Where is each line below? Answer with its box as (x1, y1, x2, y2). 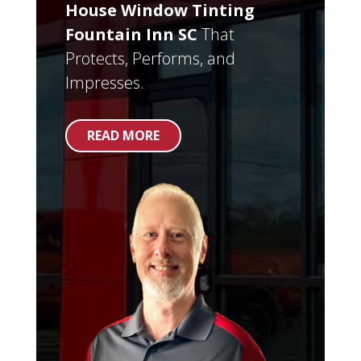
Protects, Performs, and (64, 48, 235, 69)
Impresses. (64, 72, 144, 93)
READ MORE (86, 126, 160, 144)
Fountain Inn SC (64, 23, 197, 45)
